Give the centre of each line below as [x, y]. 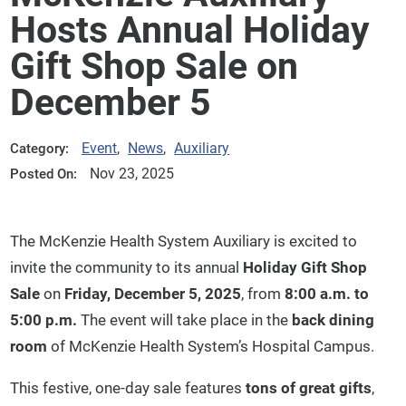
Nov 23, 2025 [131, 174]
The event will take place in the [185, 319]
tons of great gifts [309, 388]
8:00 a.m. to [327, 293]
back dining [333, 319]
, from [263, 293]
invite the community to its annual [127, 267]
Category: [40, 149]
